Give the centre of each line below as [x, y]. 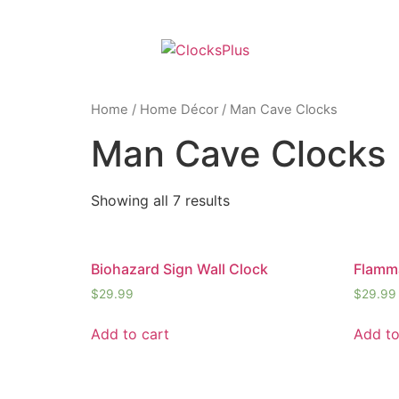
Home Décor [179, 110]
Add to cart [130, 334]
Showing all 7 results [160, 200]
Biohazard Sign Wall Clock [179, 269]
